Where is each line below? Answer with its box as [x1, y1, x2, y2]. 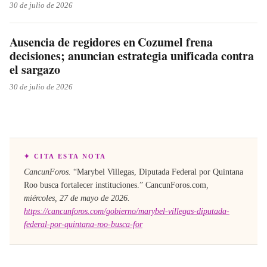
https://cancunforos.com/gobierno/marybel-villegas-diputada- [24, 206, 229, 216]
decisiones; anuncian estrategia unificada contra [10, 46, 254, 64]
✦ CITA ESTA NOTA [24, 152, 107, 160]
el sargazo [10, 60, 61, 78]
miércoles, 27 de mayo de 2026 [24, 193, 128, 203]
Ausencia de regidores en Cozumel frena [10, 33, 213, 51]
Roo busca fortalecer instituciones [24, 180, 137, 190]
